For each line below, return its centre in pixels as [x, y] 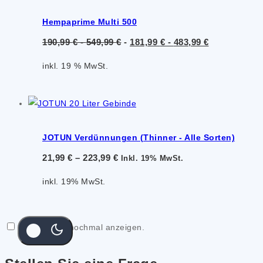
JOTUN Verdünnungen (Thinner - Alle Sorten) [139, 138]
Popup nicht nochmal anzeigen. [82, 227]
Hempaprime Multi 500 [90, 21]
